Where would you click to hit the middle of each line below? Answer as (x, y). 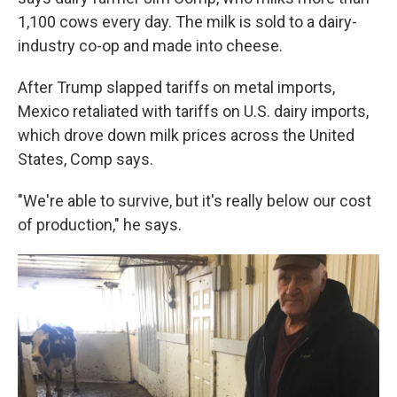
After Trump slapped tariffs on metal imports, (176, 87)
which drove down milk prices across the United (186, 135)
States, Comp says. (86, 159)
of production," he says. (100, 225)
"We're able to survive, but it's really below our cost (195, 201)
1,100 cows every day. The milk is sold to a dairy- (187, 22)
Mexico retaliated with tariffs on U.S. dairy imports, (193, 111)
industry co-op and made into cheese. (150, 46)
